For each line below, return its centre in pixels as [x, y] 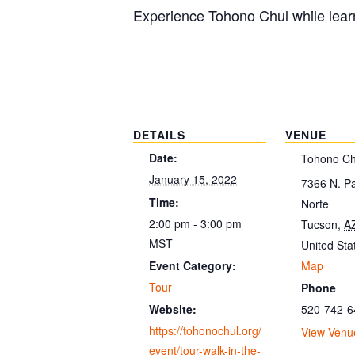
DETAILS [159, 135]
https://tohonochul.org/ [205, 330]
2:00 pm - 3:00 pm [195, 223]
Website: [173, 309]
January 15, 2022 [193, 179]
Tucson [319, 224]
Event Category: [193, 265]
